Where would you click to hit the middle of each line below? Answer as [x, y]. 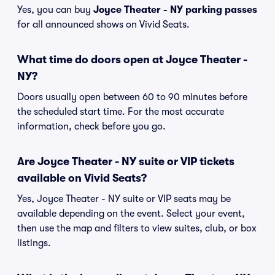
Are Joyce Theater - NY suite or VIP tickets [126, 161]
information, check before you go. [91, 126]
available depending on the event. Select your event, [131, 214]
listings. [34, 243]
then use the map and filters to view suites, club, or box [137, 228]
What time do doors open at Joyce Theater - [132, 60]
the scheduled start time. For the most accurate [121, 112]
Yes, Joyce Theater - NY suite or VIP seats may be [124, 199]
